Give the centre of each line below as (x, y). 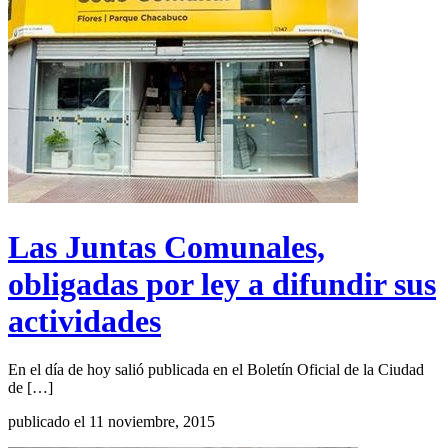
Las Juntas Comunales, (166, 246)
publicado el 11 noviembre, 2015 (111, 421)
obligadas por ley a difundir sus (222, 283)
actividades (84, 320)
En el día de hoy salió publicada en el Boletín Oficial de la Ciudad (216, 369)
